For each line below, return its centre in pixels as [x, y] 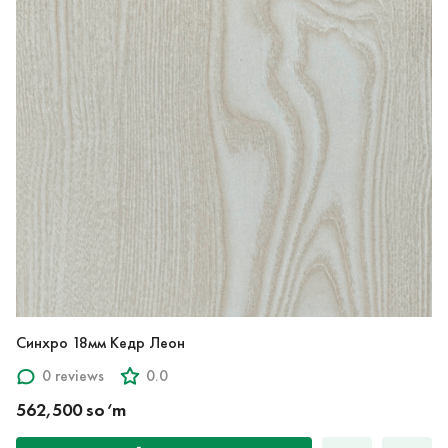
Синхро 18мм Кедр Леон [100, 342]
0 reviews [73, 376]
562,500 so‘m [71, 409]
